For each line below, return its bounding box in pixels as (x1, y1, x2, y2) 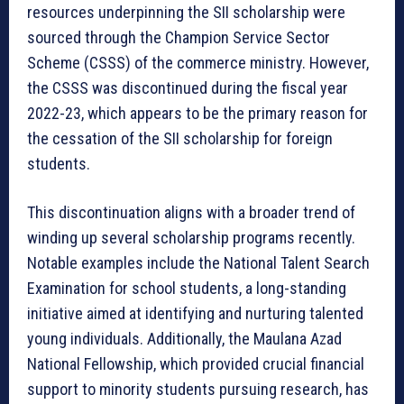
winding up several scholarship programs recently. (27, 228, 355, 248)
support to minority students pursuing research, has (27, 380, 369, 399)
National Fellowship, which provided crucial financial (27, 354, 364, 374)
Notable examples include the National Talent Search (27, 253, 370, 273)
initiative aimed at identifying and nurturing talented (27, 304, 363, 324)
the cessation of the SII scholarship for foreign (27, 129, 333, 149)
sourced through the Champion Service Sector (27, 28, 330, 48)
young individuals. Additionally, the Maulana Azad (27, 329, 342, 349)
